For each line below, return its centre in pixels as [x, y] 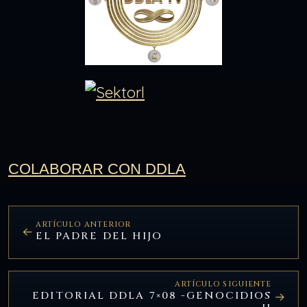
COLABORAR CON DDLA [97, 169]
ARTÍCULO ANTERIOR [83, 225]
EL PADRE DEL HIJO [99, 236]
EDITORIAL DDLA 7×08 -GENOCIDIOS [152, 295]
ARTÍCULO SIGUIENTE [223, 284]
